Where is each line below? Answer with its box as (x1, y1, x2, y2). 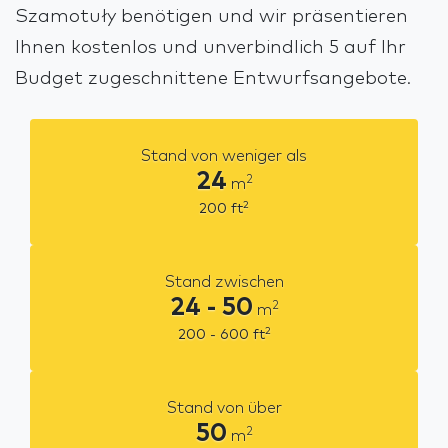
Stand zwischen (164, 274, 284, 291)
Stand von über (166, 400, 282, 417)
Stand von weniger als (141, 148, 307, 165)
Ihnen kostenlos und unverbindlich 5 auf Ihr (15, 39, 406, 58)
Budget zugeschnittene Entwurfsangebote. (15, 70, 411, 89)
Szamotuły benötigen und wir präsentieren (15, 8, 408, 27)
